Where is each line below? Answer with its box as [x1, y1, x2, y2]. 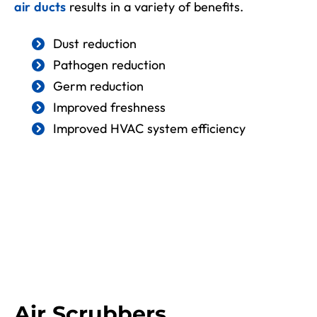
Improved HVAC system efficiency [53, 120, 246, 137]
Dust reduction [53, 35, 137, 52]
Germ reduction [53, 77, 144, 94]
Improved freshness [53, 98, 166, 115]
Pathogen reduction [53, 56, 166, 73]
